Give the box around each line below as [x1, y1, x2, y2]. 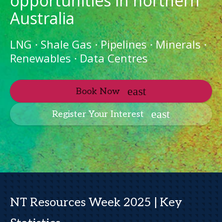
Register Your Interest [52, 109, 144, 119]
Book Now [76, 86, 120, 97]
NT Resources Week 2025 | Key [10, 195, 182, 210]
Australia [10, 7, 74, 29]
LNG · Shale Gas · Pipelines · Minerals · [10, 37, 207, 52]
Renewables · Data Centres [10, 51, 148, 65]
